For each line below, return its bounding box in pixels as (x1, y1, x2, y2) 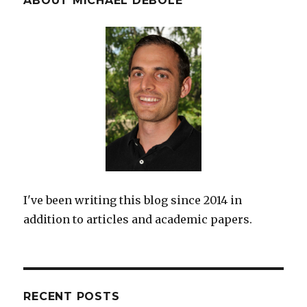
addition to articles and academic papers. (23, 212, 253, 227)
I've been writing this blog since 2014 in (23, 193, 243, 208)
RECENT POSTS (23, 290, 120, 304)
